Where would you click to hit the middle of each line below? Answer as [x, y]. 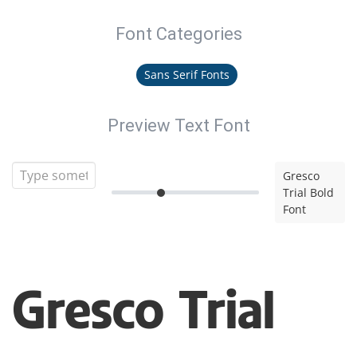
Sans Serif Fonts [187, 75]
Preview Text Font [178, 126]
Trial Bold [308, 192]
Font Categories [178, 34]
